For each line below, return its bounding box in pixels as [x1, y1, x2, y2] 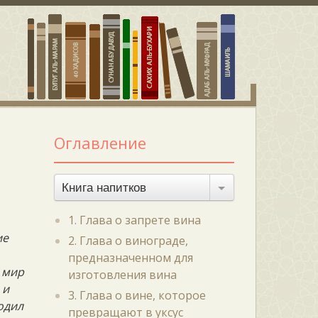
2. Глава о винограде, [67, 233, 188, 248]
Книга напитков [61, 181, 146, 194]
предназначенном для [67, 250, 193, 265]
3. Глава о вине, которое [67, 287, 206, 303]
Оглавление [53, 132, 146, 153]
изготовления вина [67, 267, 177, 283]
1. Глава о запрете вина [67, 212, 201, 228]
